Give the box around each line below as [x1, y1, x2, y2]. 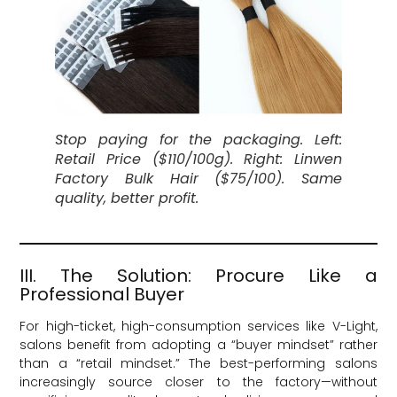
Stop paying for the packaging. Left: [55, 129, 342, 151]
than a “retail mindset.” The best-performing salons [19, 354, 378, 372]
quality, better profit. [55, 188, 199, 209]
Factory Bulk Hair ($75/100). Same [55, 168, 342, 190]
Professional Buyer [19, 282, 185, 307]
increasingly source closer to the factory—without [19, 372, 378, 391]
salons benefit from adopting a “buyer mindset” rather [19, 335, 378, 354]
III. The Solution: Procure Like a [19, 263, 378, 289]
